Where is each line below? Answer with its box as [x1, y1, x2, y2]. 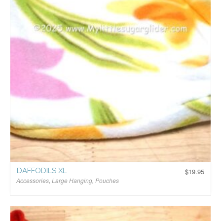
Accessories [16, 176, 49, 184]
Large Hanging [52, 176, 92, 184]
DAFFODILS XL [17, 166, 67, 176]
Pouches [95, 176, 119, 184]
